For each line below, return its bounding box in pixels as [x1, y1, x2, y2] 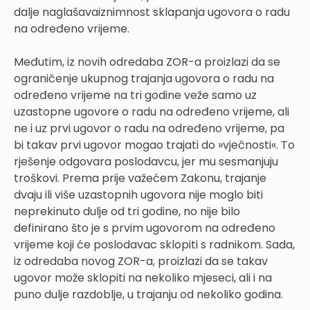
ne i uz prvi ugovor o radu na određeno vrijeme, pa [14, 120, 284, 136]
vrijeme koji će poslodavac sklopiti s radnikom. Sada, [14, 236, 295, 253]
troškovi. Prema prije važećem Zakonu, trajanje [14, 170, 266, 186]
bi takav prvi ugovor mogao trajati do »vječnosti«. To [14, 136, 295, 153]
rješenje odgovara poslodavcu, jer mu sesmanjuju [14, 153, 278, 170]
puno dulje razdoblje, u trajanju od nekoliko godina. [14, 286, 286, 302]
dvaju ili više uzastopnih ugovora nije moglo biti [14, 186, 263, 203]
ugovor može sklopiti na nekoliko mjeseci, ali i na [14, 269, 272, 286]
